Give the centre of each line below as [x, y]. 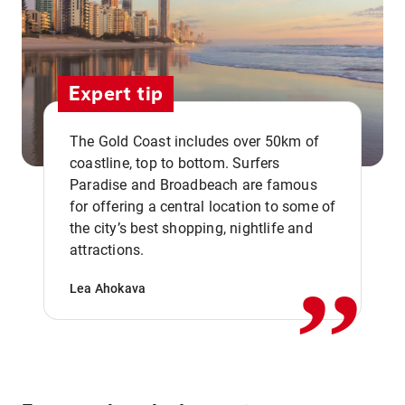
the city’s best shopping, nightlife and [191, 228]
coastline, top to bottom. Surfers [175, 163]
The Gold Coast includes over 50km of [195, 141]
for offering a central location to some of [203, 207]
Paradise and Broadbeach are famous [193, 185]
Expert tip [116, 94]
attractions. [107, 250]
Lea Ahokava [108, 288]
